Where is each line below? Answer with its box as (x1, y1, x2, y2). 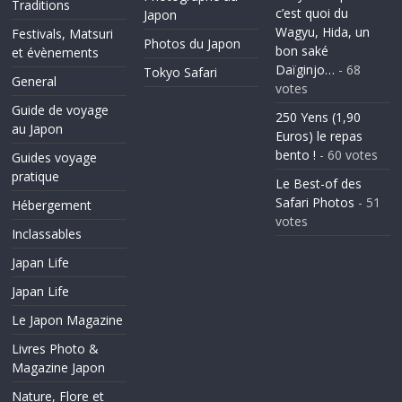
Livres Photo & (12, 340, 100, 357)
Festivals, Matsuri (12, 25, 114, 42)
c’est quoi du (275, 4, 348, 22)
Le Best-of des (275, 175, 362, 192)
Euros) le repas (275, 127, 363, 144)
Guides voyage (12, 149, 98, 166)
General (12, 73, 57, 90)
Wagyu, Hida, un (275, 23, 370, 40)
